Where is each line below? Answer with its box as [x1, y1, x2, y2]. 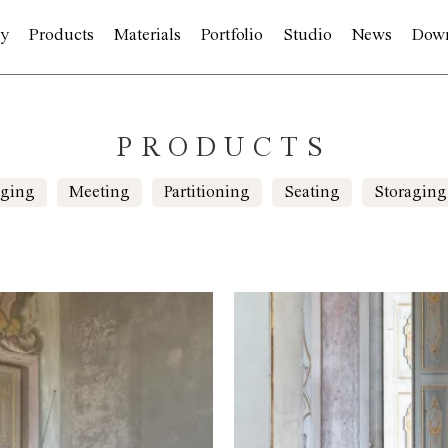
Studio [283, 26, 333, 44]
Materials [114, 26, 182, 44]
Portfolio [201, 26, 264, 44]
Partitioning [164, 184, 250, 201]
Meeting [69, 184, 130, 201]
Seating [284, 184, 340, 201]
